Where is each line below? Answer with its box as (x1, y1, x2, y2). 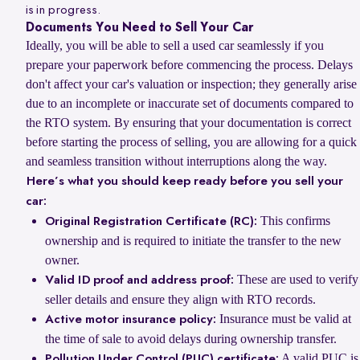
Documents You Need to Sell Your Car (26, 22, 254, 35)
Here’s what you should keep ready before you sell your (26, 175, 343, 189)
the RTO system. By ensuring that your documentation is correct (26, 116, 351, 130)
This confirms (257, 214, 330, 228)
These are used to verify (234, 272, 358, 287)
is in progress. (26, 4, 100, 18)
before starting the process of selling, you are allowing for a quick (26, 135, 357, 149)
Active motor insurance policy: (45, 313, 216, 327)
